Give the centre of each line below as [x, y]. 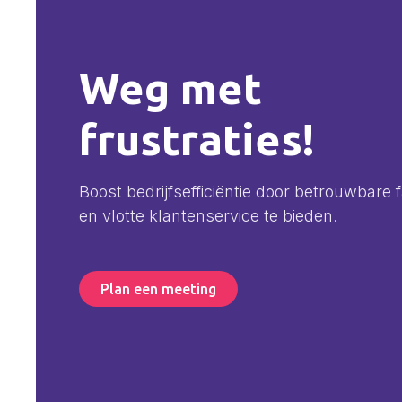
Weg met [170, 88]
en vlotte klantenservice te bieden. [208, 216]
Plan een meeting [158, 289]
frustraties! [197, 139]
